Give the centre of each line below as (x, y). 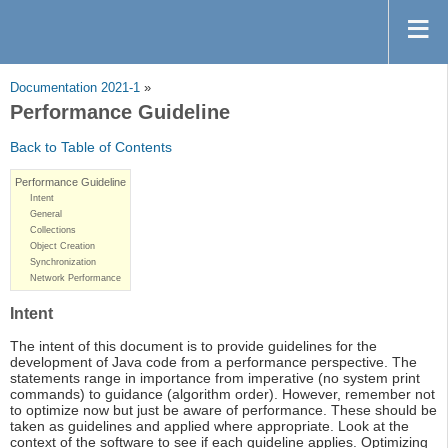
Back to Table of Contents (91, 147)
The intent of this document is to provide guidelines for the (193, 346)
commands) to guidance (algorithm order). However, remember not (222, 394)
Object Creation (62, 246)
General (46, 214)
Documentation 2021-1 (75, 88)
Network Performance (75, 278)
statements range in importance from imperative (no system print (215, 378)
